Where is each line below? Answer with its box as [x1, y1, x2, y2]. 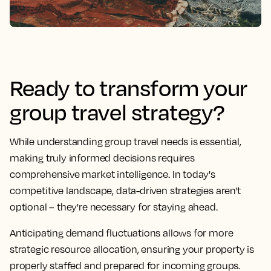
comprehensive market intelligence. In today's [10, 168, 215, 181]
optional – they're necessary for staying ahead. [10, 201, 218, 214]
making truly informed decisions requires [10, 152, 195, 165]
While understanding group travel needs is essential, [10, 135, 241, 148]
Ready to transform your [10, 74, 247, 102]
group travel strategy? [10, 98, 224, 126]
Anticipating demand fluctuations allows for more [10, 227, 233, 240]
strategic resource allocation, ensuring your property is [10, 243, 254, 256]
